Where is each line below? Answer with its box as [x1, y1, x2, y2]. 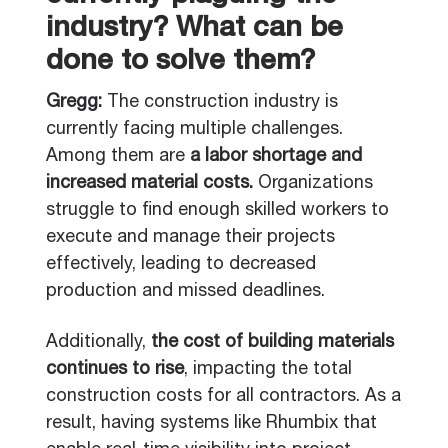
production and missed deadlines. [46, 283, 330, 301]
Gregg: [46, 94, 107, 112]
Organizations [253, 175, 373, 193]
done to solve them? [46, 49, 315, 77]
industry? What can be [46, 16, 343, 44]
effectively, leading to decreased [46, 256, 316, 274]
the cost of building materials [151, 334, 394, 352]
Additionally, [46, 334, 151, 352]
